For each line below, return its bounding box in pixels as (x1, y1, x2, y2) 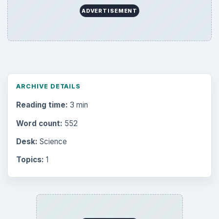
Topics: (16, 155, 44, 165)
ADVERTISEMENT (81, 7, 138, 14)
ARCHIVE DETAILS (16, 83, 81, 90)
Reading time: (16, 100, 68, 110)
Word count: (16, 118, 63, 128)
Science (37, 136, 67, 146)
